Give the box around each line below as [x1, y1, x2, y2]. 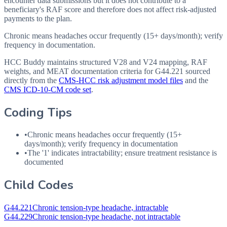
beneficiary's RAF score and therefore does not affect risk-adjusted [4, 5, 216, 14]
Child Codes [4, 177, 73, 194]
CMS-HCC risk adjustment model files [59, 75, 183, 85]
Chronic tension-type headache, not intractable [32, 212, 180, 221]
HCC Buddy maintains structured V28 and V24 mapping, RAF [4, 57, 207, 66]
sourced [183, 66, 210, 75]
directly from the [4, 75, 57, 85]
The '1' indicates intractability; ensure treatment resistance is [27, 148, 217, 158]
